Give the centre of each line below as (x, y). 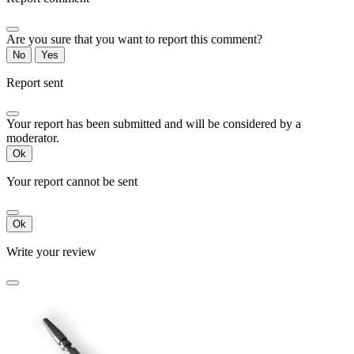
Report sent (35, 83)
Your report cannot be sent (72, 182)
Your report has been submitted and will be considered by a (154, 124)
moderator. (33, 138)
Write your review (51, 252)
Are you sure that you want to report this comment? (134, 40)
